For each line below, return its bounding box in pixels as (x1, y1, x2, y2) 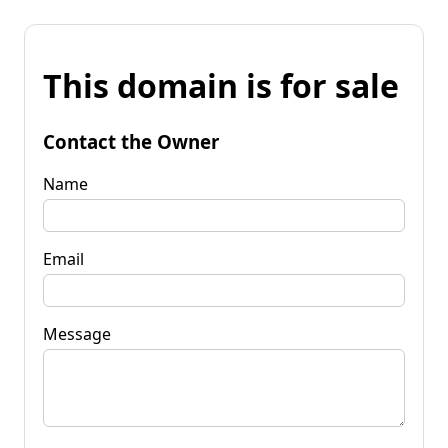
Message (43, 322, 111, 345)
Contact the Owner (43, 128, 219, 154)
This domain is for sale (43, 64, 399, 108)
